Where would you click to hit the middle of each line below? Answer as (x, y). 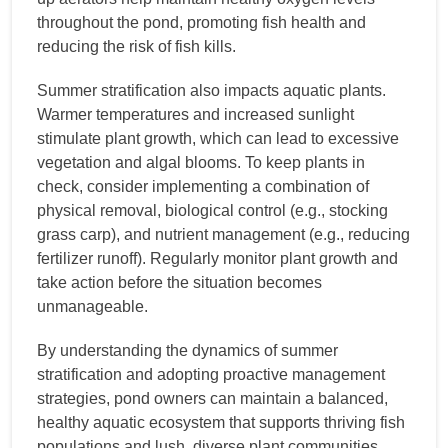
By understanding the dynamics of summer (187, 350)
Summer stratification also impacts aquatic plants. (211, 90)
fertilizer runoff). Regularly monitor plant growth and (217, 258)
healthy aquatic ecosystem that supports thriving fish (221, 422)
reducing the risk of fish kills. (136, 46)
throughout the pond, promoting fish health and (201, 22)
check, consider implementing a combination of (203, 186)
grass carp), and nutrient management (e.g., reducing (223, 234)
